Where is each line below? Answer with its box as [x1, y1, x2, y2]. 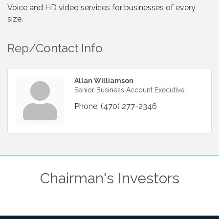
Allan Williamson [74, 76, 133, 85]
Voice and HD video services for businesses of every [7, 2, 196, 12]
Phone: [74, 101, 99, 111]
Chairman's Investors [40, 169, 179, 187]
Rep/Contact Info [7, 41, 103, 55]
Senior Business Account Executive [74, 86, 184, 94]
